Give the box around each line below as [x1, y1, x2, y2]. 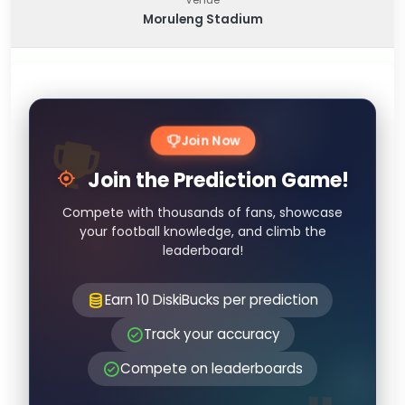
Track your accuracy [143, 325, 280, 344]
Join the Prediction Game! [83, 166, 349, 194]
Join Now [180, 131, 240, 150]
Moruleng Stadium [142, 11, 263, 28]
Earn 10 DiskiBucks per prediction [105, 290, 318, 309]
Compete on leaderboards [120, 359, 303, 378]
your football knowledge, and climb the [79, 222, 326, 240]
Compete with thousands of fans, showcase [62, 203, 343, 221]
